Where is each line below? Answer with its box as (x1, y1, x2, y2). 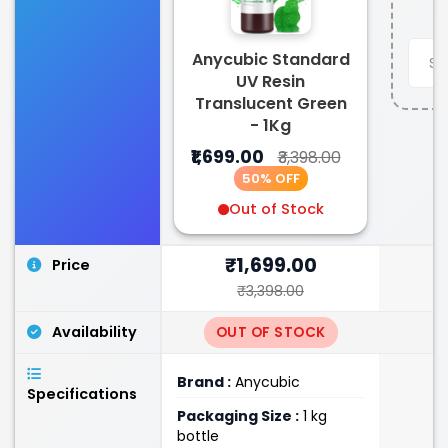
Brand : (177, 372, 231, 392)
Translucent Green (194, 92, 347, 115)
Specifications (27, 384, 137, 404)
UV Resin (236, 70, 305, 93)
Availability (52, 322, 137, 342)
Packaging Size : (177, 406, 299, 426)
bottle (177, 426, 219, 446)
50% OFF (241, 170, 300, 187)
